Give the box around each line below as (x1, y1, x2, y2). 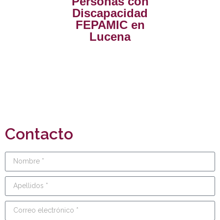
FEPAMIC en (75, 18, 145, 31)
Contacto (5, 124, 73, 143)
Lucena (89, 29, 131, 43)
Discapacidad (72, 6, 148, 20)
